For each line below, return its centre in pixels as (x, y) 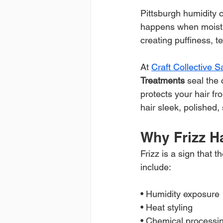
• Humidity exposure (180, 194)
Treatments (163, 80)
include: (156, 167)
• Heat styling (167, 207)
